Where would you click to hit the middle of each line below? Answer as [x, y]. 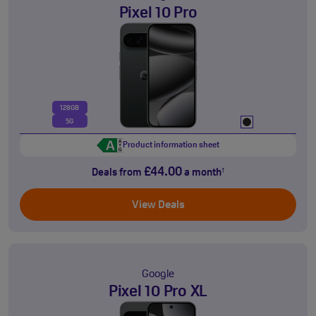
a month [202, 173]
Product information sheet [171, 146]
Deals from [118, 173]
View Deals [158, 206]
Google [158, 275]
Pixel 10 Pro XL [158, 292]
